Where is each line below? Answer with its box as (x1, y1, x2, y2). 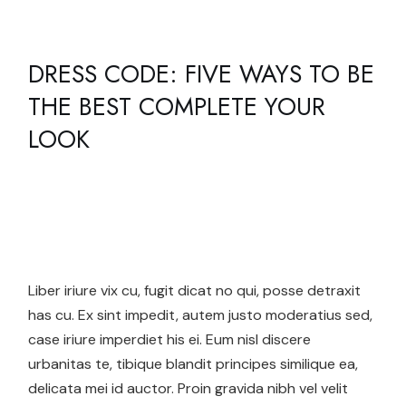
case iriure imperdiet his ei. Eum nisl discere (28, 330, 312, 350)
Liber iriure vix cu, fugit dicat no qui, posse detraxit (28, 281, 362, 301)
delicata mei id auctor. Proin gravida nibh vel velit (28, 379, 349, 399)
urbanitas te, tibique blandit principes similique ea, (28, 354, 359, 374)
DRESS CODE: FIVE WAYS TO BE (28, 56, 375, 92)
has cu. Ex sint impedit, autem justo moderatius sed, (28, 305, 373, 325)
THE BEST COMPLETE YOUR (28, 89, 326, 125)
